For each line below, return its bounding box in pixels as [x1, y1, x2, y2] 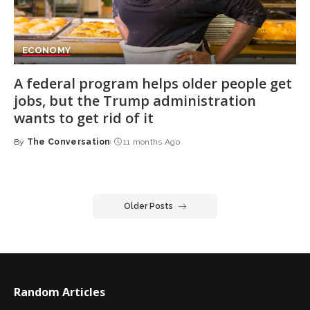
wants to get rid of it [13, 108, 154, 127]
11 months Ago [122, 136, 181, 147]
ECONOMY [21, 44, 71, 55]
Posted [12, 143, 48, 152]
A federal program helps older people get [13, 73, 292, 93]
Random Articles [13, 284, 105, 300]
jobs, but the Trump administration [13, 91, 256, 110]
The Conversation [26, 136, 111, 147]
